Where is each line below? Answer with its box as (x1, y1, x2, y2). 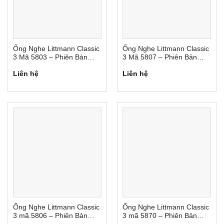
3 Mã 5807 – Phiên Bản (122, 53, 197, 61)
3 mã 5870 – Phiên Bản (122, 212, 197, 220)
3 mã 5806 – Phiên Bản (12, 212, 87, 220)
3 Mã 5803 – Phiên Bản (12, 53, 87, 61)
